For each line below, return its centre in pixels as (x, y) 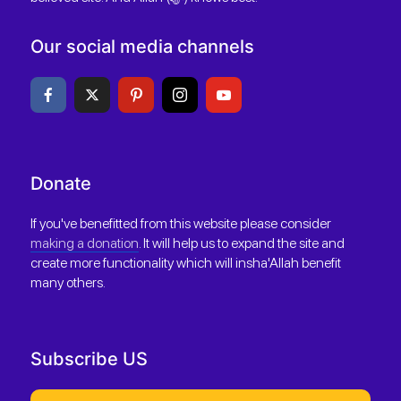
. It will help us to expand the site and (242, 243)
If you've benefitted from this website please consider (181, 223)
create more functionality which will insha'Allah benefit (186, 262)
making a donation (85, 243)
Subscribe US (89, 358)
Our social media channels (142, 46)
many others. (69, 282)
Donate (61, 183)
